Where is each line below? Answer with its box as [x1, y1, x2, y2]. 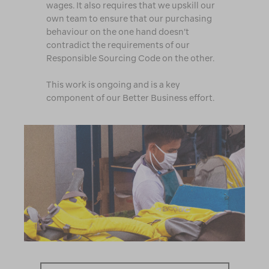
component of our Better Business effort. [46, 93, 214, 103]
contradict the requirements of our [46, 40, 190, 50]
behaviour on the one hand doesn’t [46, 27, 189, 37]
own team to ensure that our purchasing [46, 14, 212, 24]
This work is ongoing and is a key [46, 80, 180, 90]
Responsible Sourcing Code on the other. [46, 53, 214, 64]
